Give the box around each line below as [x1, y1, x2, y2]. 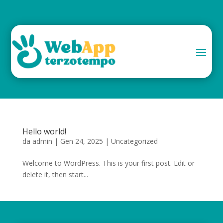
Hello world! [22, 125, 66, 137]
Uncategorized [111, 136, 158, 146]
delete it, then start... [22, 169, 88, 179]
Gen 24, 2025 [60, 136, 103, 146]
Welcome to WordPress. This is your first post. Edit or [22, 158, 195, 168]
